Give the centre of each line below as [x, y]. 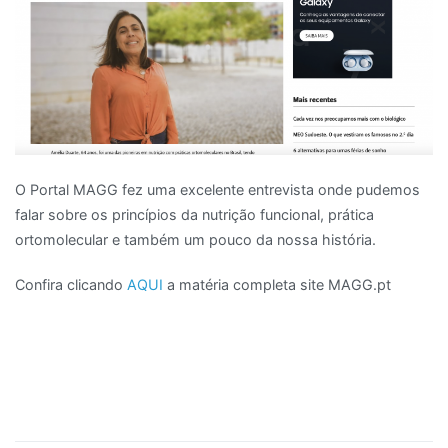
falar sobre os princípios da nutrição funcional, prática [194, 214]
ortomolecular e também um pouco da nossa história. [195, 239]
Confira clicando [71, 285]
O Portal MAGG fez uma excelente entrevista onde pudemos [217, 189]
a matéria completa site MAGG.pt [277, 285]
